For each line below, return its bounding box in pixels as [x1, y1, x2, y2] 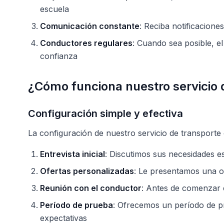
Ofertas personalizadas [40, 166, 134, 176]
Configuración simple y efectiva [28, 107, 183, 119]
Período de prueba [40, 200, 113, 210]
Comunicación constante [40, 21, 139, 31]
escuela [40, 4, 69, 14]
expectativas [40, 213, 87, 223]
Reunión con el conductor [40, 183, 141, 193]
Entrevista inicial [40, 149, 105, 159]
